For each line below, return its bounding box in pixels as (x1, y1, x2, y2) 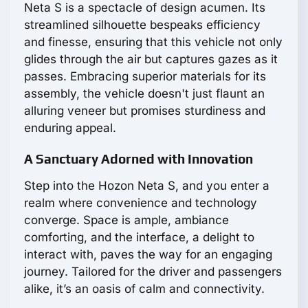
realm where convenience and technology (24, 196, 257, 210)
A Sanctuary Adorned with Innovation (24, 151, 253, 167)
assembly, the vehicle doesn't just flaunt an (24, 87, 265, 101)
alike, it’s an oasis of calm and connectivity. (24, 282, 265, 296)
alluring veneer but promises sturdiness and (24, 104, 265, 118)
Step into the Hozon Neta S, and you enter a (24, 179, 269, 193)
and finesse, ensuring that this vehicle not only (24, 35, 283, 49)
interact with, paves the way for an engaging (24, 247, 272, 262)
